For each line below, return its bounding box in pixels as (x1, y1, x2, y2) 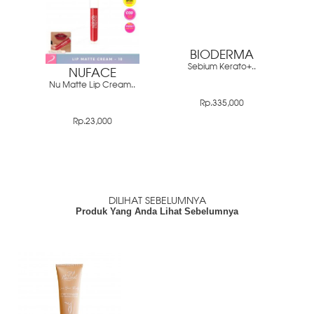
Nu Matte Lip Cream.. (49, 81, 136, 90)
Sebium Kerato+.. (187, 63, 256, 72)
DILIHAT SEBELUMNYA (108, 196, 206, 206)
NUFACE (68, 67, 116, 80)
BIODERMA (189, 50, 254, 62)
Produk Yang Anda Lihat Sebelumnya (76, 205, 238, 217)
